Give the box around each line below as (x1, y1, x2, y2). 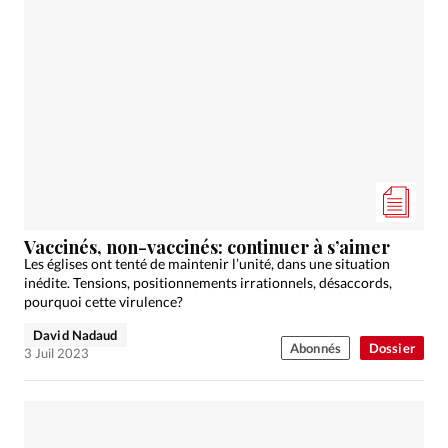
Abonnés (289, 340, 341, 357)
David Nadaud (33, 327, 118, 344)
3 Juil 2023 (24, 345, 89, 362)
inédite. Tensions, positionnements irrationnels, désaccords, (24, 274, 392, 292)
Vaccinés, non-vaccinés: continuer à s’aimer (24, 235, 390, 260)
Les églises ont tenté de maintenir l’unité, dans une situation (24, 255, 390, 273)
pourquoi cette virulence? (24, 293, 183, 311)
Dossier (368, 340, 415, 357)
